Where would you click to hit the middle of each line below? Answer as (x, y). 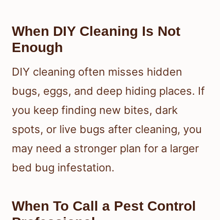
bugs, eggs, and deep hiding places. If (108, 91)
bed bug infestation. (63, 167)
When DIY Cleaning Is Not (96, 31)
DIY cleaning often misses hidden (97, 71)
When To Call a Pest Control (104, 206)
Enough (37, 47)
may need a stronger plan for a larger (105, 148)
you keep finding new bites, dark (95, 110)
